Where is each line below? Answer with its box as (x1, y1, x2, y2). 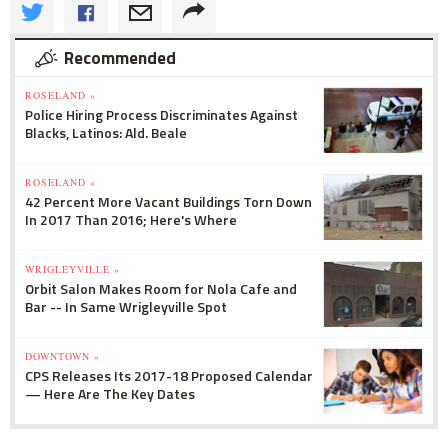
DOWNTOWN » (25, 349, 100, 364)
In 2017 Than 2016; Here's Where (25, 209, 237, 231)
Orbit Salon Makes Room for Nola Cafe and (25, 278, 297, 300)
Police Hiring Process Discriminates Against (25, 104, 298, 126)
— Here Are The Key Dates (25, 383, 195, 405)
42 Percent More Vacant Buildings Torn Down (25, 191, 312, 213)
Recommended (64, 45, 176, 72)
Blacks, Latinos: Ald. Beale (25, 122, 187, 144)
